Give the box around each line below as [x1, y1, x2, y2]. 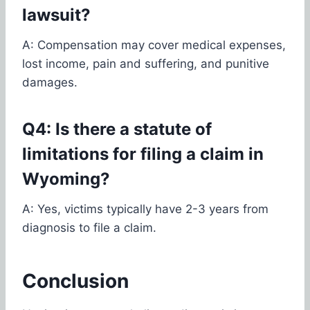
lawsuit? [22, 4, 91, 25]
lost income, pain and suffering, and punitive [22, 56, 269, 71]
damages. [22, 75, 77, 89]
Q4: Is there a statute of [22, 118, 212, 139]
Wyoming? [22, 168, 110, 189]
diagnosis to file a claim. [22, 220, 156, 235]
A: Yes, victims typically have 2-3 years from [22, 201, 268, 216]
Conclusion [22, 268, 129, 293]
